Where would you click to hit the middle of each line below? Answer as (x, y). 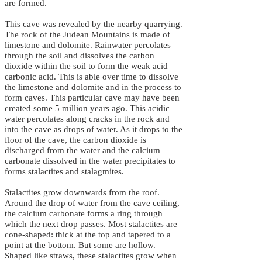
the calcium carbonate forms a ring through (84, 213)
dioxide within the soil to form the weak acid (86, 66)
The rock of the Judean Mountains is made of (87, 35)
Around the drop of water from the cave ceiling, (92, 203)
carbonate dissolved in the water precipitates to (90, 161)
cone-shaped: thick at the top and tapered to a (88, 235)
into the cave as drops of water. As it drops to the (94, 129)
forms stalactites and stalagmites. (64, 171)
